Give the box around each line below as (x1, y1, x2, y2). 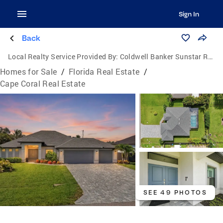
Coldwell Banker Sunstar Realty (119, 52, 208, 61)
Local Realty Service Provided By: (8, 52, 118, 61)
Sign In (178, 10, 199, 18)
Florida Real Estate (69, 66, 140, 77)
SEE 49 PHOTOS (143, 189, 207, 197)
